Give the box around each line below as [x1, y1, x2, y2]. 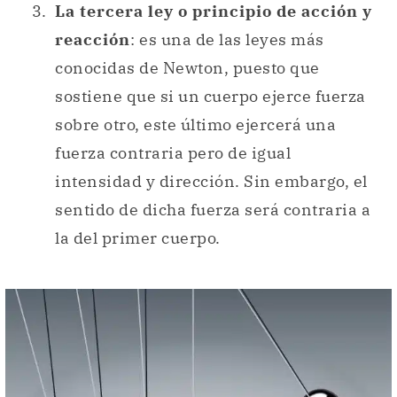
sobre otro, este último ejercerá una [55, 113, 336, 135]
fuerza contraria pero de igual [55, 142, 291, 163]
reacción [55, 28, 130, 50]
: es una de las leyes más [130, 28, 324, 50]
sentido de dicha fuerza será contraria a [55, 198, 370, 220]
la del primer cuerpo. [55, 227, 221, 248]
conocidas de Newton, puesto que [55, 57, 320, 78]
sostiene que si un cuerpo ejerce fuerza [55, 85, 366, 106]
